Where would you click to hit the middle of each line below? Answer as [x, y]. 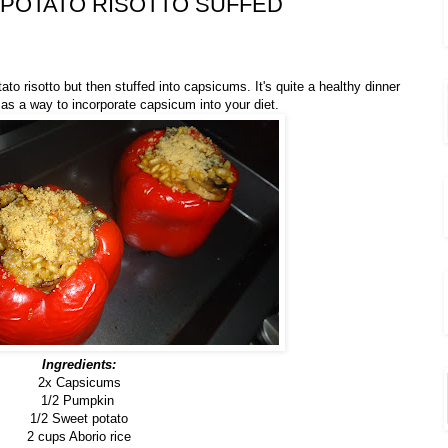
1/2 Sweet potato [79, 419]
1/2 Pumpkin [79, 401]
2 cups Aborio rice [79, 437]
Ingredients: [79, 365]
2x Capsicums [79, 383]
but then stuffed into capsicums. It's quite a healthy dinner [232, 87]
